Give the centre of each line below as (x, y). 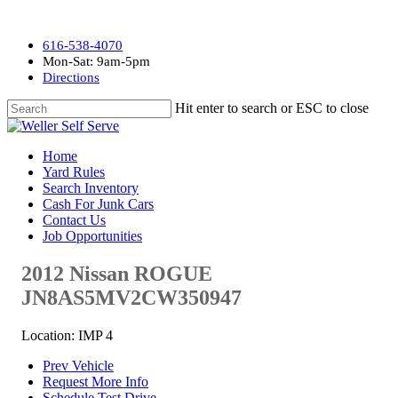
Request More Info (96, 381)
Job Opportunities (92, 236)
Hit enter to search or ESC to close (272, 108)
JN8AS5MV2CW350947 (131, 297)
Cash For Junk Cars (98, 204)
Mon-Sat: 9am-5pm (98, 61)
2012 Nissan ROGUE (117, 273)
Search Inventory (91, 188)
